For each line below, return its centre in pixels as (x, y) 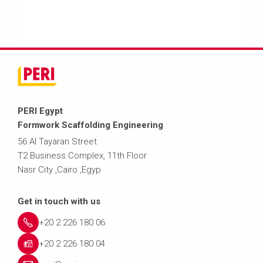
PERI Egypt (40, 111)
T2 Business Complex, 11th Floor (82, 156)
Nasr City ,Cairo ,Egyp (59, 170)
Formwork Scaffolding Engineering (90, 125)
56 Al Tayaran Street (57, 142)
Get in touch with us (59, 202)
